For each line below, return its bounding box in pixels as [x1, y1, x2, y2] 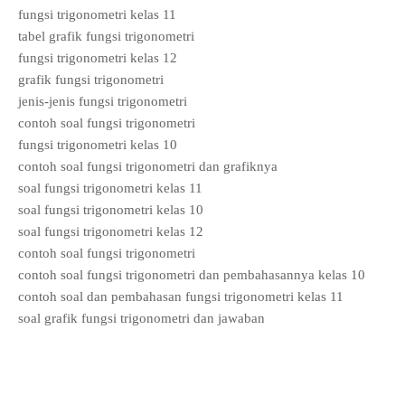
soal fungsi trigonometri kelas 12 [18, 223, 203, 239]
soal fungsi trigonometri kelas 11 [18, 180, 202, 195]
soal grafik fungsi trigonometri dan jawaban [18, 310, 268, 325]
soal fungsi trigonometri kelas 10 [18, 202, 203, 217]
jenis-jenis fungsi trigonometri [18, 93, 187, 108]
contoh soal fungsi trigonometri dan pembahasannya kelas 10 [18, 267, 365, 282]
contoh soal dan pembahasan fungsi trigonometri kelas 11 [18, 288, 344, 304]
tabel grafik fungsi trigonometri [18, 28, 194, 43]
